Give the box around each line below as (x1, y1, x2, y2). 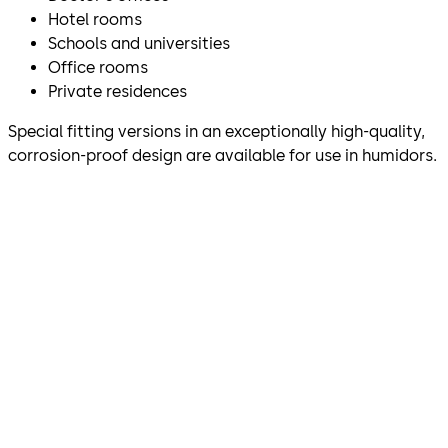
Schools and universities (48, 33, 230, 53)
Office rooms (48, 57, 148, 77)
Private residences (48, 81, 187, 101)
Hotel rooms (48, 9, 142, 29)
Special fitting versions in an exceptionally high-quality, (8, 121, 425, 141)
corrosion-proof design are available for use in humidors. (8, 145, 437, 165)
